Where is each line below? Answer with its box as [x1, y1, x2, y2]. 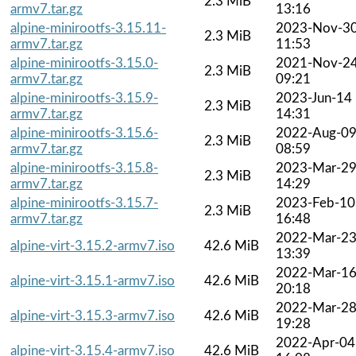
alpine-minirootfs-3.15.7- [10, 195, 158, 210]
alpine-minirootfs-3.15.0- [10, 56, 158, 70]
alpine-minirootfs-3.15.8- [10, 161, 158, 175]
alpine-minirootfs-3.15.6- [10, 126, 158, 140]
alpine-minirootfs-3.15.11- [10, 21, 166, 35]
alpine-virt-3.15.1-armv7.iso [10, 273, 175, 288]
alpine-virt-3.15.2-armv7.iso [10, 238, 175, 253]
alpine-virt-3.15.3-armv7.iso [10, 308, 175, 323]
